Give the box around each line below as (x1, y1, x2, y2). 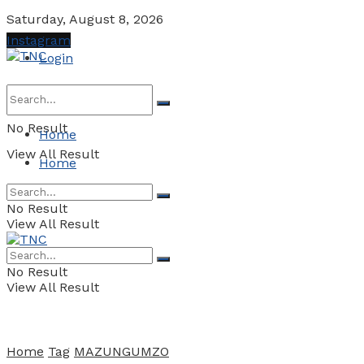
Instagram (6, 32, 71, 48)
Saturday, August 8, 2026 (6, 11, 163, 27)
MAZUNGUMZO (74, 344, 169, 359)
